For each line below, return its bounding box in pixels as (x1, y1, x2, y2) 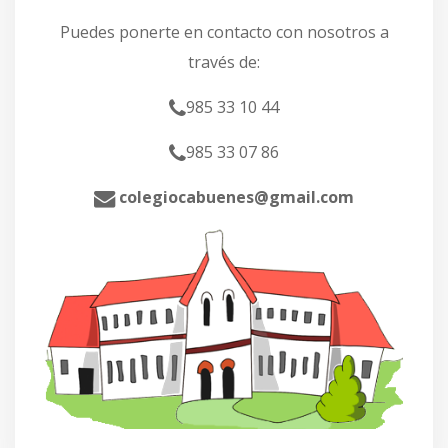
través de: (188, 51, 260, 74)
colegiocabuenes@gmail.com (115, 186, 354, 209)
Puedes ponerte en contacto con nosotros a (59, 21, 389, 44)
